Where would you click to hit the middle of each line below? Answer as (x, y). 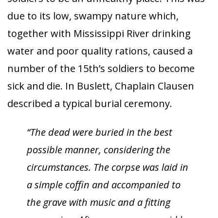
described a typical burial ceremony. (90, 103)
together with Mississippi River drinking (99, 33)
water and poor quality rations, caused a (100, 51)
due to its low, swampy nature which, (93, 16)
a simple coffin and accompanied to (104, 185)
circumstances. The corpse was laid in (108, 167)
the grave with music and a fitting (99, 202)
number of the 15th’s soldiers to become (101, 68)
